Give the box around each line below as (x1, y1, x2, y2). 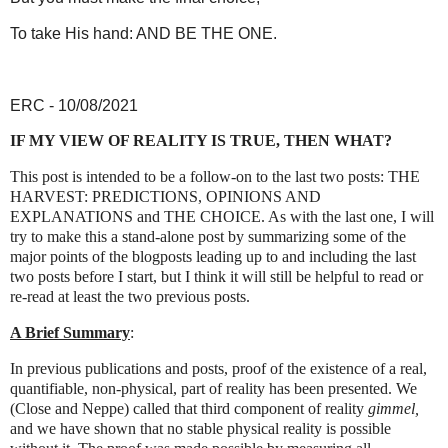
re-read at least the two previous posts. (10, 288, 250, 306)
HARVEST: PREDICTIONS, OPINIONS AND (10, 188, 321, 206)
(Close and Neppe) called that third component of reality (10, 399, 368, 417)
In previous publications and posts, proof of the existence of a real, (10, 359, 427, 377)
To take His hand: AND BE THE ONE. (10, 24, 277, 42)
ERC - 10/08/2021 (10, 96, 138, 114)
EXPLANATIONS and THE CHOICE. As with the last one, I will (10, 208, 434, 226)
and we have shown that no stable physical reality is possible (10, 419, 391, 437)
